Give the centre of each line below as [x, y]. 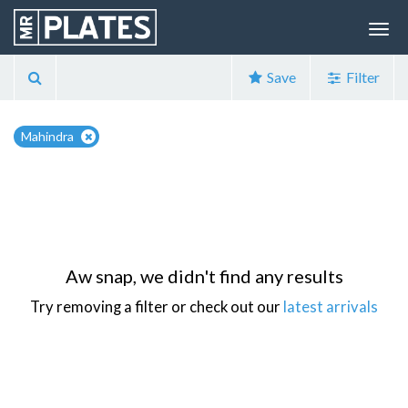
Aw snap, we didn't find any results [204, 276]
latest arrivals [331, 307]
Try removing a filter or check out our [157, 307]
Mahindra [47, 136]
